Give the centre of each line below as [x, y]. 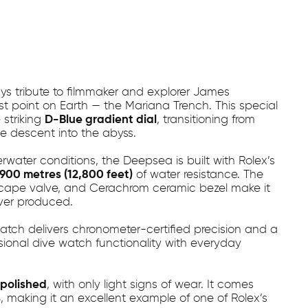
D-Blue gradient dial [100, 120]
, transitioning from [206, 120]
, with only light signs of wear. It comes [150, 285]
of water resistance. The [198, 175]
